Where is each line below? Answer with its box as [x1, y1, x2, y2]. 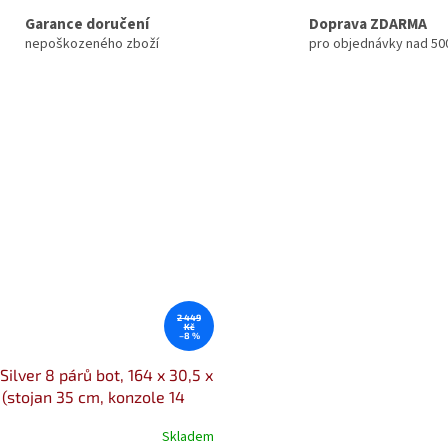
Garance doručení [24, 12, 149, 35]
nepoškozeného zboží [24, 33, 159, 54]
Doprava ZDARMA [309, 12, 427, 35]
